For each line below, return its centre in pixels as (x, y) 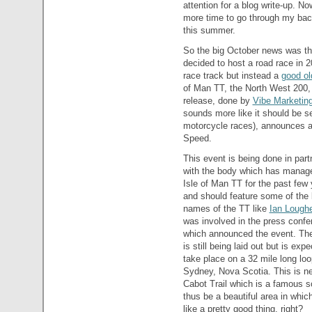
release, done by (218, 100)
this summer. (209, 30)
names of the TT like (226, 208)
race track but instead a (232, 75)
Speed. (197, 138)
